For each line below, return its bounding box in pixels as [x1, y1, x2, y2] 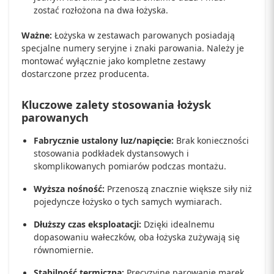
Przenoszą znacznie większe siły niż [105, 183, 252, 194]
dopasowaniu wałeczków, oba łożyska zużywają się [34, 231, 240, 243]
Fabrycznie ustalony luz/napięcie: [34, 135, 174, 146]
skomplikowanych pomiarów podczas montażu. [34, 160, 226, 172]
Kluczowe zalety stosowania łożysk [21, 97, 211, 112]
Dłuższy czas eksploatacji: [34, 218, 141, 230]
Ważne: [21, 29, 52, 41]
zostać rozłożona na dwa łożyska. [34, 4, 168, 16]
